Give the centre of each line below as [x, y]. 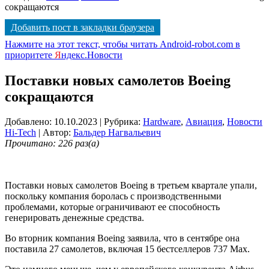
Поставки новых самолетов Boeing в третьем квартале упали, [131, 186]
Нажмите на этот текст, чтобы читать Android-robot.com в [122, 44]
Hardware [162, 122]
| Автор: [55, 133]
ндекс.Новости [92, 55]
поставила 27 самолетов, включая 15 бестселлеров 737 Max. [127, 249]
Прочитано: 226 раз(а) [52, 144]
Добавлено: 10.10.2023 [51, 122]
